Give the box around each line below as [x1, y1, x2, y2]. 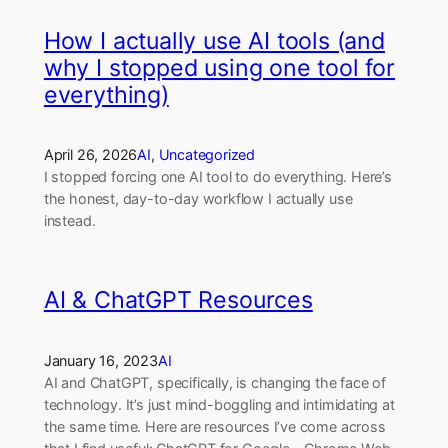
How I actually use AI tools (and [43, 27, 385, 56]
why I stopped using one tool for [43, 54, 395, 83]
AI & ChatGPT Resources [43, 286, 313, 315]
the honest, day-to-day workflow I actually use [43, 190, 353, 208]
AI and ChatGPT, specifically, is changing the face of [43, 373, 387, 391]
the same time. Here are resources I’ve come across [43, 417, 386, 435]
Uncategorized [158, 146, 256, 164]
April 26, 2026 [43, 146, 138, 164]
